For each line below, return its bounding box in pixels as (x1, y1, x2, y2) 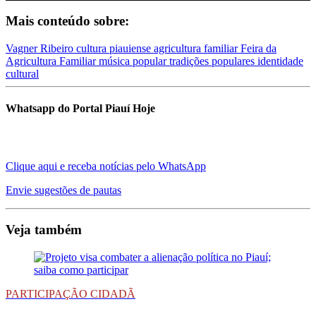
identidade (257, 55, 303, 68)
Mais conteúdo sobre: (6, 13, 129, 29)
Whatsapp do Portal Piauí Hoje (6, 102, 155, 115)
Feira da (241, 42, 276, 55)
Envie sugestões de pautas (6, 183, 121, 196)
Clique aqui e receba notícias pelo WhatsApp (6, 159, 206, 172)
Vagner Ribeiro (6, 42, 76, 55)
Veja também (6, 222, 82, 238)
